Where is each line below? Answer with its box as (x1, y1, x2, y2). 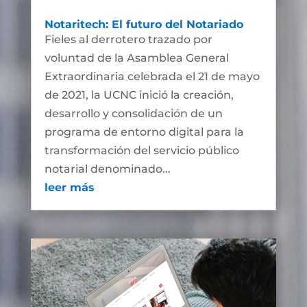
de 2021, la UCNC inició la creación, (44, 88, 234, 102)
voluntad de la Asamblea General (44, 51, 229, 65)
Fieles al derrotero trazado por (44, 33, 212, 47)
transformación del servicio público (44, 144, 239, 158)
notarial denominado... (44, 162, 171, 176)
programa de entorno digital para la (44, 125, 244, 139)
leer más (44, 181, 95, 195)
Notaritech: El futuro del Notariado (44, 18, 243, 32)
